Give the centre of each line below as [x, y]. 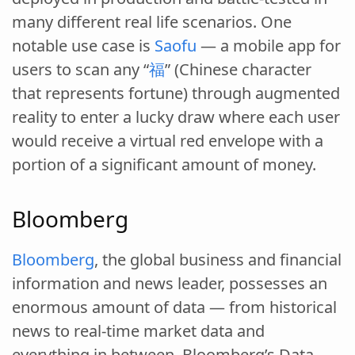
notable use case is [83, 45]
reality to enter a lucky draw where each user [176, 116]
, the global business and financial [218, 259]
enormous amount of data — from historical [174, 307]
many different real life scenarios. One [152, 21]
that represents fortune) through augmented [176, 93]
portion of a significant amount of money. [164, 164]
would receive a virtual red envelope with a [168, 140]
